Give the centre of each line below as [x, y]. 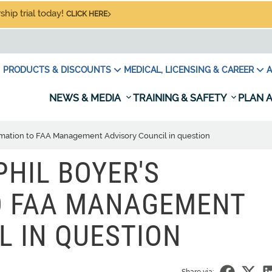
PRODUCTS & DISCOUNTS [57, 70]
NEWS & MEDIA [86, 98]
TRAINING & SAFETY [181, 98]
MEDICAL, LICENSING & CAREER [189, 70]
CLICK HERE [87, 14]
